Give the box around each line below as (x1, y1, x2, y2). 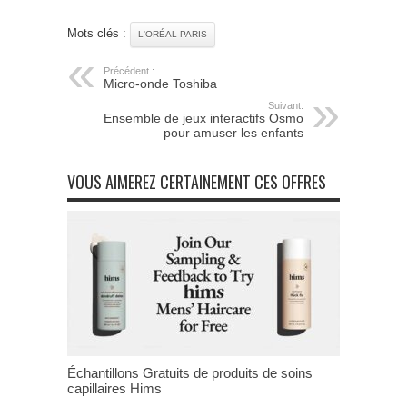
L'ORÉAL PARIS (138, 28, 207, 39)
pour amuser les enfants (164, 124, 303, 140)
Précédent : (104, 65, 154, 76)
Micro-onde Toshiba (104, 75, 217, 91)
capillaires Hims (67, 380, 162, 396)
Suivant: (268, 99, 303, 111)
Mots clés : (67, 25, 130, 40)
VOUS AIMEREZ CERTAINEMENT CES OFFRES (67, 169, 326, 194)
